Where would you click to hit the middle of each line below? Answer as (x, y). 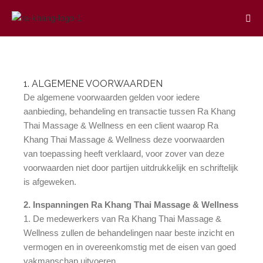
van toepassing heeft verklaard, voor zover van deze (124, 153)
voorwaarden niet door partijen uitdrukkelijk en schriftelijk (131, 167)
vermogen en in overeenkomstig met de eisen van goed (130, 247)
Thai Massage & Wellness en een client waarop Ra (121, 125)
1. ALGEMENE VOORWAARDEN (93, 83)
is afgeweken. (50, 181)
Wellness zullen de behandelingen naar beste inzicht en (129, 232)
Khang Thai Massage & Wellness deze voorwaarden (124, 139)
